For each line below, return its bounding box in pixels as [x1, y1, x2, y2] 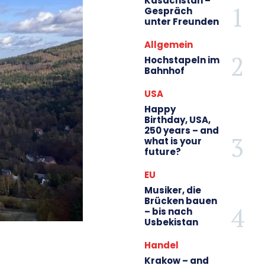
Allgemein [144, 38, 193, 51]
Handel [144, 238, 179, 251]
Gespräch [144, 4, 192, 17]
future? [144, 145, 181, 158]
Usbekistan [144, 215, 198, 228]
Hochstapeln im [144, 53, 219, 66]
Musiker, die [144, 183, 201, 196]
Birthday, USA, [144, 113, 211, 126]
